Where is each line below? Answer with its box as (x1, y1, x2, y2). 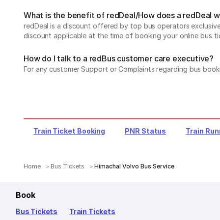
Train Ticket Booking (33, 127, 106, 135)
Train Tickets (69, 207, 115, 216)
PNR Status (125, 127, 166, 135)
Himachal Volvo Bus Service (94, 163, 175, 170)
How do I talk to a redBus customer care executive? (24, 54, 214, 63)
